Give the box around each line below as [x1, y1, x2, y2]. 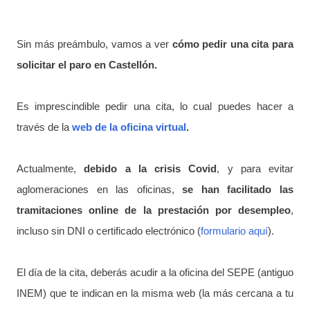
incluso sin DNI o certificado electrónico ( [17, 225, 201, 237]
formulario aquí [201, 225, 268, 237]
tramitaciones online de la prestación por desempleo [17, 204, 291, 216]
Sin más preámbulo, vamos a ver [17, 38, 172, 50]
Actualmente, [17, 163, 84, 174]
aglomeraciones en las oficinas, [17, 183, 183, 195]
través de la [17, 121, 72, 133]
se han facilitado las [182, 183, 294, 195]
